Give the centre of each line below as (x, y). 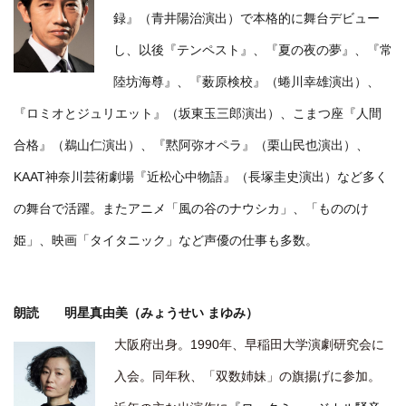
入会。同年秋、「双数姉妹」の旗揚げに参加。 (247, 377)
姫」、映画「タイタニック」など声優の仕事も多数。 (166, 241)
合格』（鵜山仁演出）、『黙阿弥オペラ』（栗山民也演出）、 (191, 145)
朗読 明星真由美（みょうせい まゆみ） (136, 313)
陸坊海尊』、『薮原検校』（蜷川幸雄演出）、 (246, 82)
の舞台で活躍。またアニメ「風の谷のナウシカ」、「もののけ (191, 209)
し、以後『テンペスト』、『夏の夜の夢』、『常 (252, 50)
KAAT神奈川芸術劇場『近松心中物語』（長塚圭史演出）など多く (201, 177)
